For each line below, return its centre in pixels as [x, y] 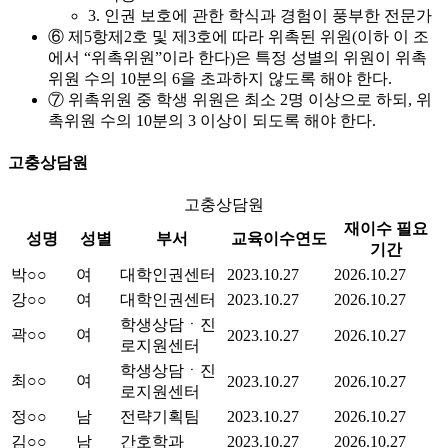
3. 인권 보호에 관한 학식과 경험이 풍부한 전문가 [260, 15]
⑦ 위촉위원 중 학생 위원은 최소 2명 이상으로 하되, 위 [240, 99]
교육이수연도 [278, 239]
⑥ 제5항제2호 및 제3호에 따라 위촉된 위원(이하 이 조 [238, 36]
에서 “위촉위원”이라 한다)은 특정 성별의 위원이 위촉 [237, 57]
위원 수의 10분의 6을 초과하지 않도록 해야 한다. [220, 78]
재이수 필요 [385, 229]
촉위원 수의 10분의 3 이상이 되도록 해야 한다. [212, 120]
